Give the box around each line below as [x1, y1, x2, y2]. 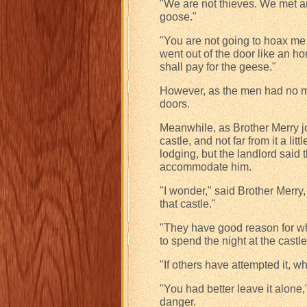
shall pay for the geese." [160, 61, 276, 73]
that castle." [160, 198, 216, 210]
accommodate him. [160, 161, 251, 173]
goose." [160, 11, 197, 23]
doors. [160, 98, 190, 110]
